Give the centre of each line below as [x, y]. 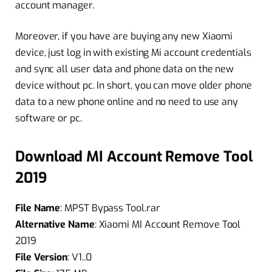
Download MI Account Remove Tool [134, 156]
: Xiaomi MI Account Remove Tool [168, 224]
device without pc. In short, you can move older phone [134, 86]
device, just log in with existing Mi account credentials [133, 53]
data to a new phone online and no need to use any [127, 102]
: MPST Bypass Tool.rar [110, 208]
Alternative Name [55, 224]
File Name [38, 208]
